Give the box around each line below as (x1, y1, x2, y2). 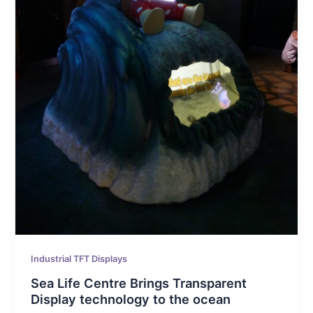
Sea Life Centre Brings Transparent (31, 275, 247, 291)
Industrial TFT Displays (31, 254, 128, 265)
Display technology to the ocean (31, 291, 231, 307)
